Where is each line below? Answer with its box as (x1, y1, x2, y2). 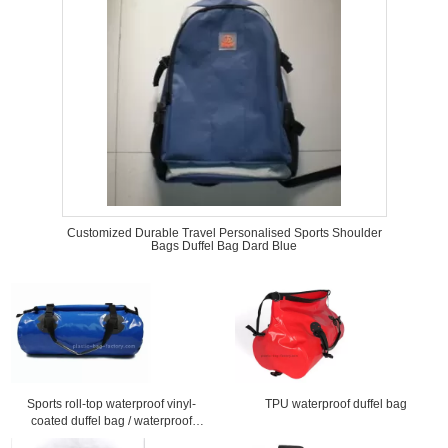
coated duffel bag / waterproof (31, 414, 193, 428)
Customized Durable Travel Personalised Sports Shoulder (66, 226, 382, 240)
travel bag (84, 431, 139, 445)
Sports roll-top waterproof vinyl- (27, 397, 197, 411)
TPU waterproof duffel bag (264, 397, 407, 411)
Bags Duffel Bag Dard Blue (151, 239, 297, 253)
